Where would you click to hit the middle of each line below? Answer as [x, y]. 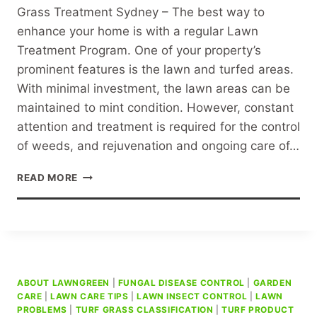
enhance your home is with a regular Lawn [138, 31]
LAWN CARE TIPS [90, 296]
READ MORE [48, 177]
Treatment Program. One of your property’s [139, 50]
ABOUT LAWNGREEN [63, 282]
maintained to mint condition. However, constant [155, 107]
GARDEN [272, 282]
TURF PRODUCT [258, 309]
